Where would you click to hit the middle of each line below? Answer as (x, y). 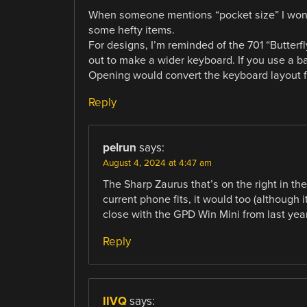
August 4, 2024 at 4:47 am (157, 163)
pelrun (119, 147)
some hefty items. (131, 30)
